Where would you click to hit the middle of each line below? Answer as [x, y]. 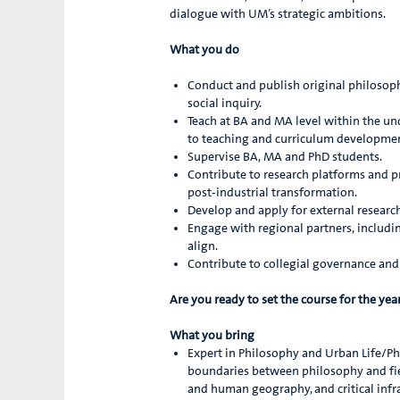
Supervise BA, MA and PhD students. [285, 158]
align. [203, 247]
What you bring [213, 336]
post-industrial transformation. [272, 193]
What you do [204, 50]
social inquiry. [225, 104]
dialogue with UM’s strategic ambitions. [278, 15]
